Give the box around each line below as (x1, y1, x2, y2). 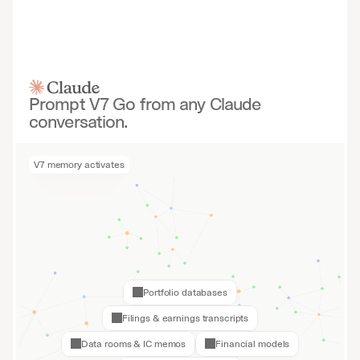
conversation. (29, 109, 128, 133)
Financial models (215, 337, 290, 350)
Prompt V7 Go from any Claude (29, 92, 261, 116)
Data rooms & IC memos (80, 337, 186, 350)
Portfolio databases (143, 286, 227, 299)
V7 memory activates (34, 158, 125, 171)
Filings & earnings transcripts (121, 312, 249, 325)
